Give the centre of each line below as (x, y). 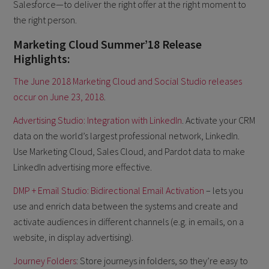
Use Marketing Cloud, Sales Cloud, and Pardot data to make (129, 152)
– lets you (224, 190)
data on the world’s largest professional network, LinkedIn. (127, 136)
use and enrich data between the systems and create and (126, 206)
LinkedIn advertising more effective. (83, 167)
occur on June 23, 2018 (59, 97)
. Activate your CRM (219, 120)
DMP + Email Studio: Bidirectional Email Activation (109, 190)
